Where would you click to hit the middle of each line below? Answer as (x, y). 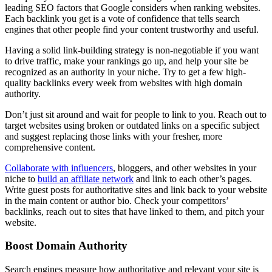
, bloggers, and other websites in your (185, 168)
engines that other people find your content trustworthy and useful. (132, 29)
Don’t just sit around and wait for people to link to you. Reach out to (136, 114)
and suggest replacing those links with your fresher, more (114, 136)
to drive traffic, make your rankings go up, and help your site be (127, 61)
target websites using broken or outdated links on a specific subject (132, 125)
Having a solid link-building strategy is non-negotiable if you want (132, 50)
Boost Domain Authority (66, 246)
